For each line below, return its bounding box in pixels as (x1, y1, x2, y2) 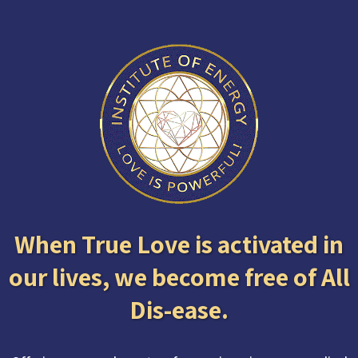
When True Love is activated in (14, 227, 344, 261)
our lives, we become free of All (8, 260, 350, 293)
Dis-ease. (129, 292, 229, 326)
